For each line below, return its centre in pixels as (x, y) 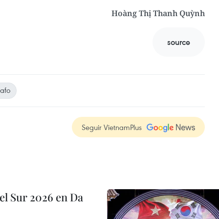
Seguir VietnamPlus (112, 127)
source (179, 42)
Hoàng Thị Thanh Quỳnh (158, 13)
